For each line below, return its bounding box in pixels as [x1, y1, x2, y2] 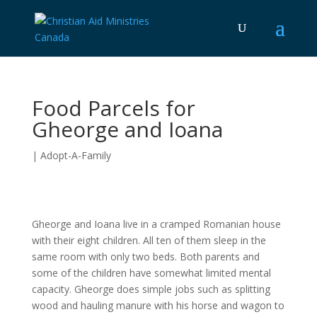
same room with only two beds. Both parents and [31, 250, 260, 263]
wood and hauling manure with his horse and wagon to [31, 299, 284, 312]
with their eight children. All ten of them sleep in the [31, 234, 266, 247]
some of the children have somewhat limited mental [31, 266, 271, 279]
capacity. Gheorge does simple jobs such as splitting [31, 282, 270, 296]
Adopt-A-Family [40, 149, 111, 162]
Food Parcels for [31, 93, 195, 122]
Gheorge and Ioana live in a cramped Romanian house [31, 217, 281, 231]
